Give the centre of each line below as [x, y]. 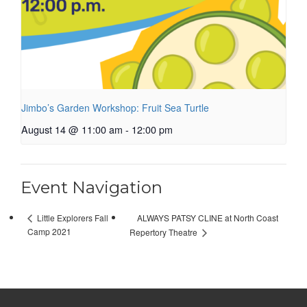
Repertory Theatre [164, 232]
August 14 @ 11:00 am [72, 130]
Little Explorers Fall [72, 218]
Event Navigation [91, 188]
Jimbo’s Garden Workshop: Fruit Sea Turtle [115, 108]
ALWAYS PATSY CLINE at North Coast [207, 217]
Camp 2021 [49, 232]
